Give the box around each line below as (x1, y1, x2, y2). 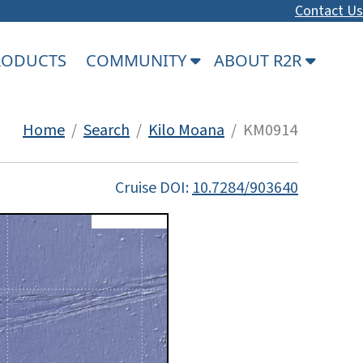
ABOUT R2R (214, 49, 305, 71)
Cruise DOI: (115, 176, 192, 199)
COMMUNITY (86, 49, 190, 71)
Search (83, 118, 130, 142)
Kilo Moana (148, 118, 224, 142)
